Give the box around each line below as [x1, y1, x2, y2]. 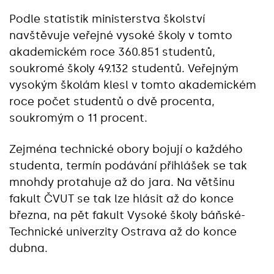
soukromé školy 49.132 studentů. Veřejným [9, 62, 239, 75]
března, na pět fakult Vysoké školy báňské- [9, 209, 245, 222]
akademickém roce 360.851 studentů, [9, 45, 215, 59]
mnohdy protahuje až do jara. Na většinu [9, 176, 235, 189]
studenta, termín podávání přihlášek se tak [9, 159, 247, 172]
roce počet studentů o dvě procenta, [9, 95, 215, 108]
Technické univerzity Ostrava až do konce [9, 225, 237, 239]
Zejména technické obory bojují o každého [9, 143, 243, 156]
